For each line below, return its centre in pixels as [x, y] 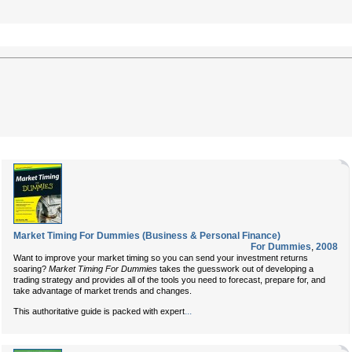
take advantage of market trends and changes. [103, 291]
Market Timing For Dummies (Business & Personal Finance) [147, 236]
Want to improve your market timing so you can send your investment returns [161, 258]
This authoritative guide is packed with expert [99, 311]
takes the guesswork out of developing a [235, 269]
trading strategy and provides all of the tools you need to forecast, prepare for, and [169, 280]
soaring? [31, 269]
